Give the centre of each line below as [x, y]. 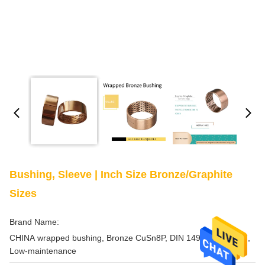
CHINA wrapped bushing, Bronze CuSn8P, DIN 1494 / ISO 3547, [130, 238]
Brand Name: [34, 222]
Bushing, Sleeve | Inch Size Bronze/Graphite [121, 174]
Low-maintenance [43, 251]
